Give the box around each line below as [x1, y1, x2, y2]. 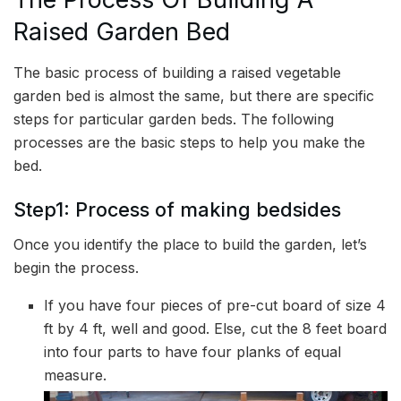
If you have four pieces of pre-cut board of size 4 [44, 296, 387, 315]
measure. [44, 366, 116, 385]
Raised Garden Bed [13, 17, 230, 47]
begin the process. [13, 259, 143, 277]
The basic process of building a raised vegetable [13, 63, 341, 81]
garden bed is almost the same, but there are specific [13, 86, 374, 105]
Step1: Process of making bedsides [13, 198, 341, 222]
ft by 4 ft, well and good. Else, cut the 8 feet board [44, 320, 388, 338]
